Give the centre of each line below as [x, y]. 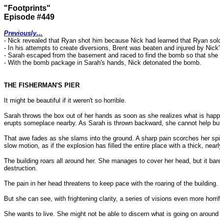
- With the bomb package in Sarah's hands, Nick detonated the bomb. [103, 63]
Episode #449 [29, 17]
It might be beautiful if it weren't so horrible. [65, 100]
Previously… [23, 33]
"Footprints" [27, 8]
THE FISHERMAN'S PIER [42, 85]
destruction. [21, 168]
